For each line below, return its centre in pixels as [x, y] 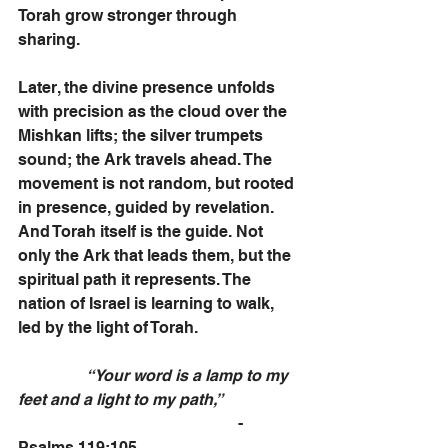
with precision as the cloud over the [154, 111]
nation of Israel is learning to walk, [148, 303]
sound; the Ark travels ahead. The [147, 159]
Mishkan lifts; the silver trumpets [142, 135]
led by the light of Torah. [108, 327]
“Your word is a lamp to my [52, 375]
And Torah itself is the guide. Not [142, 231]
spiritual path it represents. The [136, 279]
